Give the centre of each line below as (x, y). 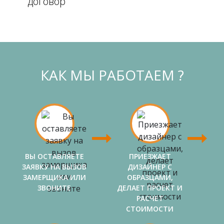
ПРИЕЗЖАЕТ (150, 156)
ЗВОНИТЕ (54, 187)
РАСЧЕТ (150, 198)
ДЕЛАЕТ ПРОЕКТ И (150, 187)
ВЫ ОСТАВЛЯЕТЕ (54, 156)
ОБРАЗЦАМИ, (150, 177)
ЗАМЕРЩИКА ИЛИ (54, 177)
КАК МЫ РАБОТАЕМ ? (112, 75)
